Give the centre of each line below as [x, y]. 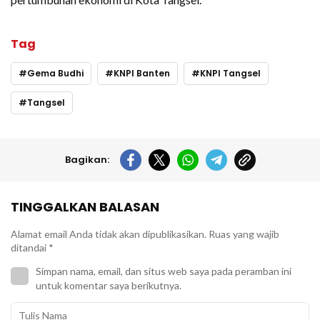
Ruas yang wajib [244, 234]
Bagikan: [87, 159]
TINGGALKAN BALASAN [85, 206]
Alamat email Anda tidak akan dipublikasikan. [109, 234]
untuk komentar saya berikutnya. [109, 285]
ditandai [30, 247]
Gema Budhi [55, 73]
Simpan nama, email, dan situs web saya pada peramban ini [164, 271]
